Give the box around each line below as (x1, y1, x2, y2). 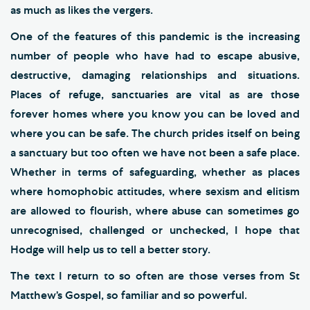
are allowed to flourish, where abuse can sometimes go (10, 205, 300, 217)
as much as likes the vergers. (10, 4, 153, 16)
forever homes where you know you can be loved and (10, 108, 300, 120)
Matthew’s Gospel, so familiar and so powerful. (10, 289, 247, 301)
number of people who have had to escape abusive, (10, 50, 300, 62)
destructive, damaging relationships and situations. (10, 69, 300, 81)
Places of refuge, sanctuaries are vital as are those (10, 89, 300, 100)
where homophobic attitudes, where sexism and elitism (10, 185, 300, 197)
